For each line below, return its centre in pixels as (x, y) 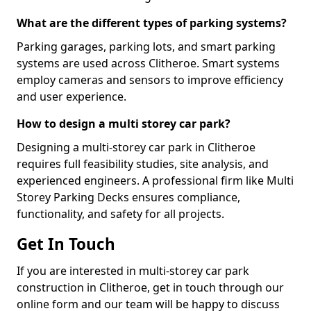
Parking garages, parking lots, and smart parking (146, 47)
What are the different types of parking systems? (152, 23)
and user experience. (72, 96)
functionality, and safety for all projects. (120, 214)
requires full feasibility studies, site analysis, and (143, 164)
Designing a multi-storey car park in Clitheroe (136, 147)
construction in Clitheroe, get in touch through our (150, 287)
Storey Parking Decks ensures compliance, (128, 197)
